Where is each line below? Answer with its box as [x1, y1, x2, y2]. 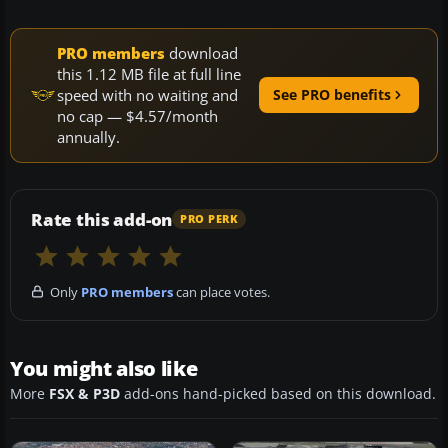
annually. [57, 126, 120, 147]
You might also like [10, 354, 198, 382]
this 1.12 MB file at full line [57, 63, 241, 84]
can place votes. [173, 282, 270, 301]
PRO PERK [180, 212, 239, 227]
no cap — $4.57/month [57, 105, 218, 126]
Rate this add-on [31, 207, 173, 231]
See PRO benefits [273, 85, 391, 105]
